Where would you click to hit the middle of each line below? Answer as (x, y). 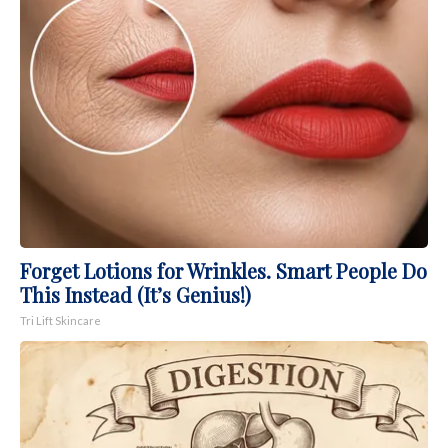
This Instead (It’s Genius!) (135, 295)
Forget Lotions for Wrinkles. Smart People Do (223, 271)
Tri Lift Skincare (60, 321)
